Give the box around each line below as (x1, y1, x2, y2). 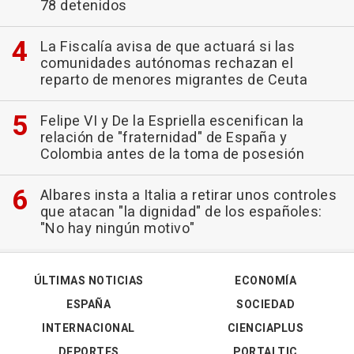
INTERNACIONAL (42, 319, 135, 337)
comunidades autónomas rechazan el (40, 52, 293, 74)
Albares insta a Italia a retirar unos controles (40, 184, 337, 206)
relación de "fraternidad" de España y (40, 126, 287, 149)
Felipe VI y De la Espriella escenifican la (40, 110, 304, 132)
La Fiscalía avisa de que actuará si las (40, 36, 295, 58)
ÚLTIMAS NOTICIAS (33, 272, 144, 289)
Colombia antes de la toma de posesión (40, 143, 304, 165)
